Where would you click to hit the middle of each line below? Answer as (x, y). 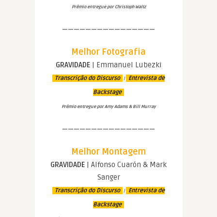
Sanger (108, 178)
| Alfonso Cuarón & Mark (126, 165)
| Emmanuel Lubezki (126, 65)
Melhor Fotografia (108, 52)
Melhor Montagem (108, 152)
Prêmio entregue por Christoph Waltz (108, 7)
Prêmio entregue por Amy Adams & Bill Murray (108, 107)
